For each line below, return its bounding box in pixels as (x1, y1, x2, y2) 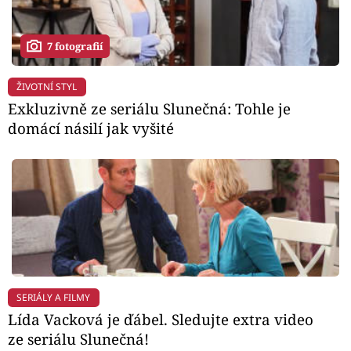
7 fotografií (47, 38, 103, 53)
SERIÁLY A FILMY (16, 290, 91, 304)
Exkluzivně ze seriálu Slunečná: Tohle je (8, 99, 291, 119)
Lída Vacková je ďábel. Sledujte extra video (8, 309, 313, 330)
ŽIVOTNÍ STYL (16, 79, 78, 93)
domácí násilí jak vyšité (8, 118, 174, 139)
